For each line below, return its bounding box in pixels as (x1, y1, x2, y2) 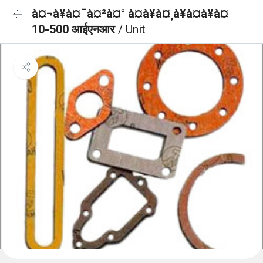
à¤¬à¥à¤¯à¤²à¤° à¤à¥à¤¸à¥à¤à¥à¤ (32, 6, 228, 21)
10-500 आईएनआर (32, 22, 118, 36)
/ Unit (118, 22, 146, 36)
